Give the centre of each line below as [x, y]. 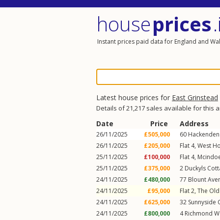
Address [194, 124]
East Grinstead [195, 97]
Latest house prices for [134, 97]
